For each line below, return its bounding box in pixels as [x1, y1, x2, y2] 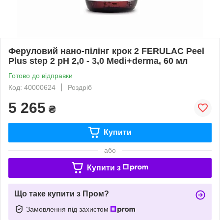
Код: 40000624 [8, 83, 55, 91]
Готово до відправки [8, 71, 73, 80]
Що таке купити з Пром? [14, 189, 109, 198]
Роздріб [68, 83, 92, 91]
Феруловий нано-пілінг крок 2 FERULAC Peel [8, 46, 204, 56]
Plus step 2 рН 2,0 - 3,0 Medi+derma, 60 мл [8, 55, 188, 66]
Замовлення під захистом [26, 205, 110, 213]
